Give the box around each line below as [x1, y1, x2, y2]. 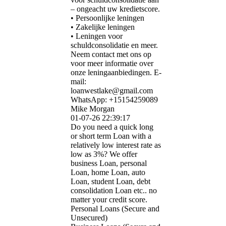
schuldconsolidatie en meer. [71, 41, 158, 50]
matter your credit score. [71, 195, 147, 204]
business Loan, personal [71, 159, 147, 168]
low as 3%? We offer [71, 150, 137, 159]
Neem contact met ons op [71, 50, 151, 59]
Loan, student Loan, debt [71, 177, 150, 186]
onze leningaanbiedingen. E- [71, 68, 161, 77]
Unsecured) [71, 213, 107, 222]
